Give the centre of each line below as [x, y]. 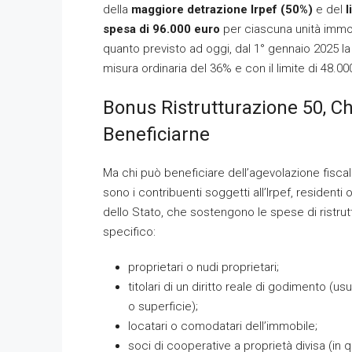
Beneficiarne [156, 134]
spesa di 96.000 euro [161, 29]
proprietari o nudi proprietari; [203, 267]
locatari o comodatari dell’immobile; [223, 326]
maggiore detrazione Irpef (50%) [222, 9]
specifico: [129, 232]
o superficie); [163, 306]
